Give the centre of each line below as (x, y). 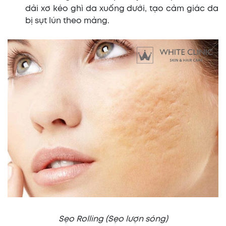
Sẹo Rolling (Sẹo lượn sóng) (113, 219)
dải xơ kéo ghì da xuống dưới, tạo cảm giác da (122, 9)
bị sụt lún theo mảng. (67, 21)
